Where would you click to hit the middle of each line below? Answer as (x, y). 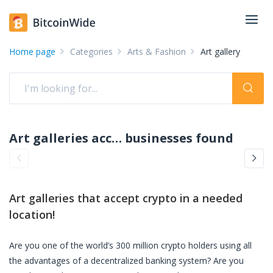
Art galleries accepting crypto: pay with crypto (117, 138)
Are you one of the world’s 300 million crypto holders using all (130, 245)
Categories (91, 51)
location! (32, 214)
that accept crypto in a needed (158, 198)
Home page (32, 51)
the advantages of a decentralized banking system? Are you (126, 261)
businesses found (179, 138)
